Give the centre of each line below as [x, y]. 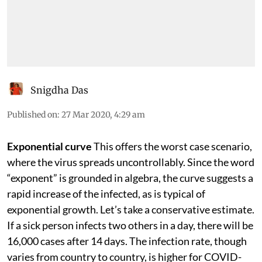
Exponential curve [50, 146]
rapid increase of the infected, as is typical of [106, 193]
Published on [32, 114]
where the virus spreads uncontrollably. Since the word [131, 162]
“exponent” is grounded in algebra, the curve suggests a [130, 177]
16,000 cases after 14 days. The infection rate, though [127, 241]
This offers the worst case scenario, [173, 146]
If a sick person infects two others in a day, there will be [130, 225]
